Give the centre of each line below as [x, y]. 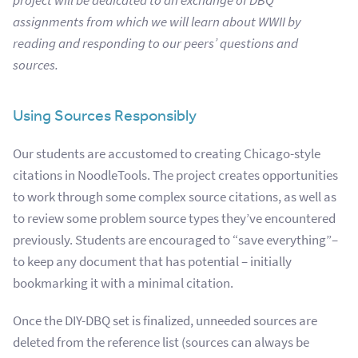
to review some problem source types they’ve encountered [174, 218]
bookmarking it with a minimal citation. [123, 283]
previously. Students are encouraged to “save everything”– [175, 240]
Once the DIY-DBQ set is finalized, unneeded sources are [165, 320]
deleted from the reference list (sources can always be [161, 342]
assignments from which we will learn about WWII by [157, 22]
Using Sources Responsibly [105, 114]
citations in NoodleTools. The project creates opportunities [175, 175]
